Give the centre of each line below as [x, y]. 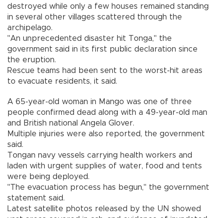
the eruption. [32, 60]
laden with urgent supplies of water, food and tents [105, 166]
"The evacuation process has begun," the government [108, 187]
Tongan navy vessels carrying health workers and [100, 155]
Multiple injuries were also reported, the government [106, 134]
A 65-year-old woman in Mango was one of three [100, 101]
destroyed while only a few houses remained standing [108, 6]
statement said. [36, 198]
